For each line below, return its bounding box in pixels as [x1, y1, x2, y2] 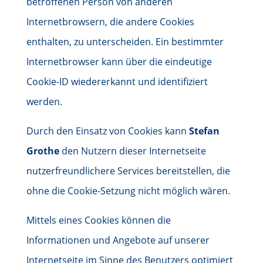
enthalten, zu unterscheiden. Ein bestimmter [26, 35, 224, 48]
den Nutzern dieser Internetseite [59, 144, 206, 157]
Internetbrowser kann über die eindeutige [26, 55, 212, 68]
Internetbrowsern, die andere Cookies [26, 15, 194, 28]
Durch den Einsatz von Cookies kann [26, 124, 189, 137]
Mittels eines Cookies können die [26, 214, 171, 227]
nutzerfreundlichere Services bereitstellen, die [26, 164, 230, 177]
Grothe [26, 144, 59, 157]
